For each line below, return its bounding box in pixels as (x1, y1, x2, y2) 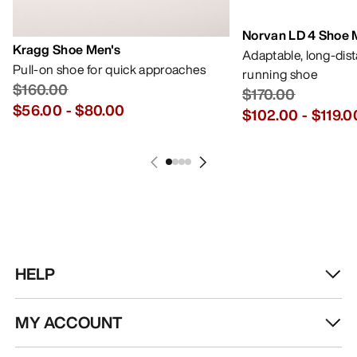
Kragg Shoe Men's (13, 40, 121, 60)
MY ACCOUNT (15, 311, 123, 335)
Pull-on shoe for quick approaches (13, 60, 206, 80)
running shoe (242, 65, 318, 84)
